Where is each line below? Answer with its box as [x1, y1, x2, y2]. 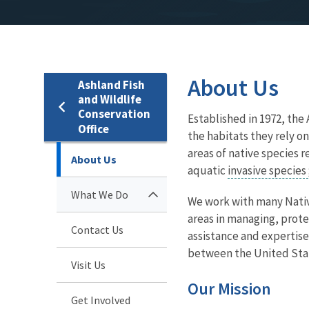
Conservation [78, 106, 150, 121]
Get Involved [71, 292, 130, 307]
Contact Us [71, 222, 123, 237]
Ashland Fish [78, 77, 145, 92]
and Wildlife [78, 91, 141, 107]
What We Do [71, 187, 128, 201]
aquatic [188, 162, 228, 178]
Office [78, 121, 109, 137]
